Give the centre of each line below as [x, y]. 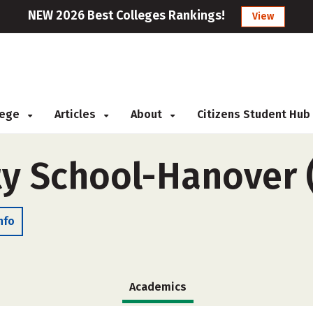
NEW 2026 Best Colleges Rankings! [126, 15]
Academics [158, 287]
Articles [77, 114]
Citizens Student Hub [254, 114]
